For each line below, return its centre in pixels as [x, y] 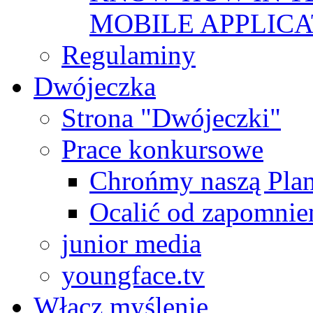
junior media [131, 244]
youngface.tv [133, 275]
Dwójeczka [95, 87]
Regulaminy [129, 55]
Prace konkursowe [162, 150]
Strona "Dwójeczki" [171, 118]
